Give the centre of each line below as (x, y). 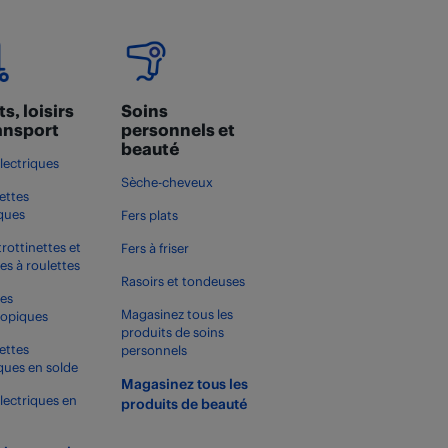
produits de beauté (183, 403)
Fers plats (149, 215)
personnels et (177, 129)
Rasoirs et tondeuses (182, 281)
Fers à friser (154, 248)
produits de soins (172, 332)
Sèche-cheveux (166, 182)
